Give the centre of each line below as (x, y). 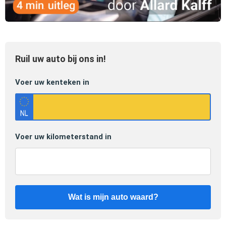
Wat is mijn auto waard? (113, 197)
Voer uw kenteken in (52, 82)
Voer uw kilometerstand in (63, 136)
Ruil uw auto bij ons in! (61, 59)
